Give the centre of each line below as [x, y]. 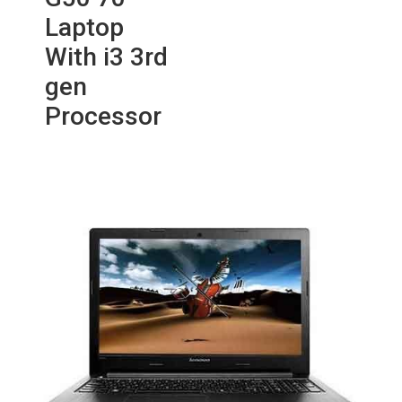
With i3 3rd [106, 57]
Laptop [84, 27]
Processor [103, 116]
